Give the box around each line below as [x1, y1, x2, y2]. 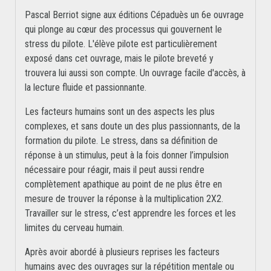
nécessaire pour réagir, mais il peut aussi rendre [25, 164, 204, 176]
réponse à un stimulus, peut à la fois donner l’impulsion [25, 149, 229, 162]
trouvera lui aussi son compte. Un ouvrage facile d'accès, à [25, 67, 246, 79]
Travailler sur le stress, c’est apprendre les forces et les [25, 207, 236, 220]
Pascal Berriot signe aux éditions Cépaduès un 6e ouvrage [25, 9, 244, 21]
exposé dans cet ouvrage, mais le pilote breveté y [25, 53, 214, 65]
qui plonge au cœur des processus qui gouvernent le [25, 24, 222, 36]
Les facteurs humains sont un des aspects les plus [25, 106, 215, 118]
